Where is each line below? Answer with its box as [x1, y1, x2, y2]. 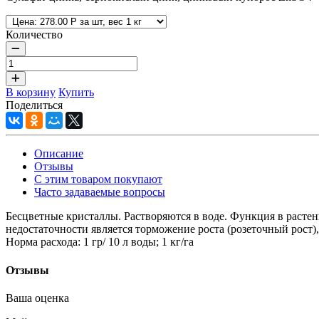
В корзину [6, 86, 56, 99]
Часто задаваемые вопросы [34, 186, 165, 199]
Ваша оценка [6, 291, 69, 304]
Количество [6, 28, 63, 41]
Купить [58, 86, 94, 99]
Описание [34, 147, 83, 160]
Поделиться [6, 99, 66, 112]
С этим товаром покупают [34, 173, 162, 186]
